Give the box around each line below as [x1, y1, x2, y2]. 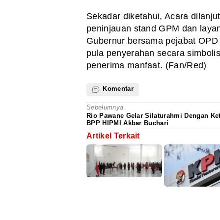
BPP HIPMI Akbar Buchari [86, 119, 169, 127]
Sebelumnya [86, 104, 124, 111]
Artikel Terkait [86, 131, 140, 140]
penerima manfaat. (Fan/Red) [86, 60, 207, 71]
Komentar [101, 85, 134, 93]
